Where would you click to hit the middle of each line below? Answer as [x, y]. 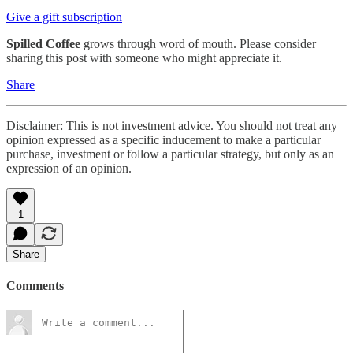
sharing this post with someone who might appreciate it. [144, 58]
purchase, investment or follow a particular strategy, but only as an [170, 154]
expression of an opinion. [69, 168]
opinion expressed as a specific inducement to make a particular [163, 139]
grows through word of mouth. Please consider [198, 43]
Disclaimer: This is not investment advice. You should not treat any [172, 125]
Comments [35, 286]
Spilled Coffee [43, 43]
